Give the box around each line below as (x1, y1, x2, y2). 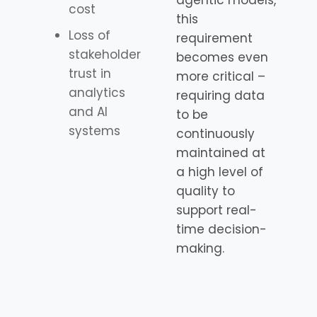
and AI (69, 103, 108, 121)
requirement (176, 30, 253, 47)
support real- (176, 202, 257, 219)
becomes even (176, 49, 268, 67)
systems (69, 122, 121, 140)
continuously (176, 125, 255, 143)
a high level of (176, 163, 263, 181)
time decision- (176, 221, 267, 238)
